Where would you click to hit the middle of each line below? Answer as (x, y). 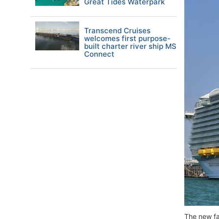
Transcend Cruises (117, 31)
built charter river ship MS (130, 46)
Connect (99, 54)
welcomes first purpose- (127, 38)
